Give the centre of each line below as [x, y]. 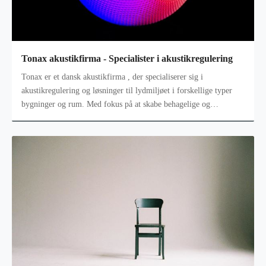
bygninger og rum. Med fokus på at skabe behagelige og [116, 104]
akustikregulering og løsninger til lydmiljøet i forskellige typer [127, 91]
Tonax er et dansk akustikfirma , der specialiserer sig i [42, 77]
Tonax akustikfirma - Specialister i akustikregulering [127, 58]
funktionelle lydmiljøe [59, 118]
